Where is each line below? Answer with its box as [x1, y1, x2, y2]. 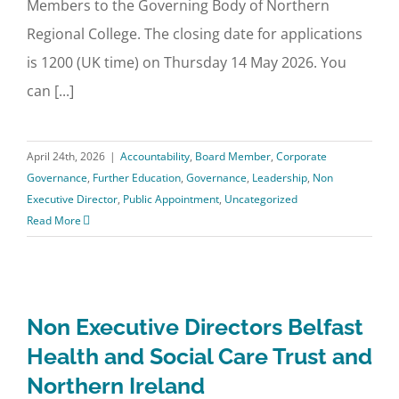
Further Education [93, 170, 181, 185]
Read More [27, 213, 81, 228]
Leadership [252, 170, 307, 185]
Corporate [276, 149, 327, 164]
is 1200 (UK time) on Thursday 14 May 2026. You [27, 53, 346, 72]
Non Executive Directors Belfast [27, 313, 363, 340]
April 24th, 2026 [27, 149, 105, 164]
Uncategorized [224, 191, 297, 207]
